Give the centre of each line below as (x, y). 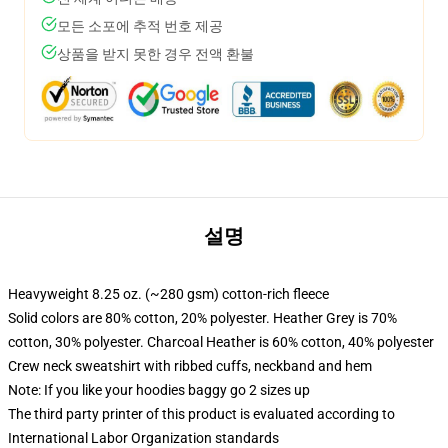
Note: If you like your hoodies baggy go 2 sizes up (159, 390)
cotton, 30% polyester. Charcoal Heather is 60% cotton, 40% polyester (221, 342)
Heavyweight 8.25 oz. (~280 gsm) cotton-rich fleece (168, 294)
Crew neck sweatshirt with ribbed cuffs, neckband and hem (190, 366)
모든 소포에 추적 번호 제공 (140, 26)
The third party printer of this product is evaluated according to (201, 414)
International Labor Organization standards (143, 438)
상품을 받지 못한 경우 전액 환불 (155, 54)
